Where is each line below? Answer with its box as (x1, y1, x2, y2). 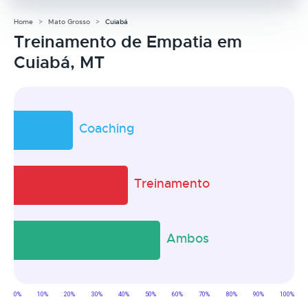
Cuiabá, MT (14, 52, 104, 73)
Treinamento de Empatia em (14, 31, 242, 52)
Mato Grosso (48, 16, 90, 26)
